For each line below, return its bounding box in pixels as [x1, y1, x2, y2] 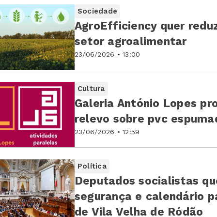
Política [77, 162, 107, 171]
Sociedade [77, 7, 118, 16]
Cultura [77, 84, 105, 93]
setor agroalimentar [75, 35, 187, 48]
